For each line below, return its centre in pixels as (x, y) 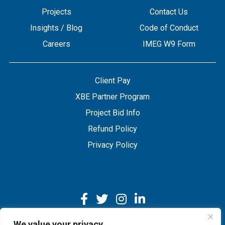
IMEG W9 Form (169, 44)
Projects (56, 12)
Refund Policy (113, 129)
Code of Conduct (169, 28)
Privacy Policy (113, 145)
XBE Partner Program (113, 97)
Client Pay (113, 81)
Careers (56, 44)
